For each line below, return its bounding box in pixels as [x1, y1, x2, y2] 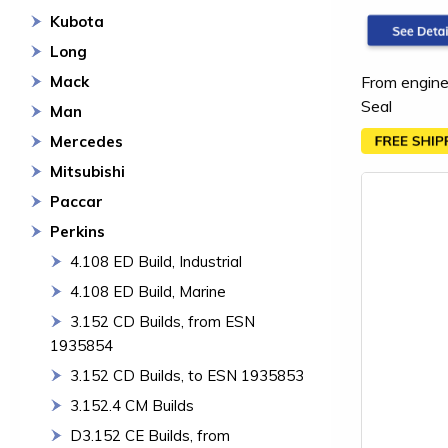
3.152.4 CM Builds [70, 396, 194, 415]
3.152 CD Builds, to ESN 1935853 [70, 366, 304, 385]
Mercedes [50, 132, 123, 151]
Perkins [50, 222, 105, 241]
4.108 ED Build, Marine [70, 282, 226, 301]
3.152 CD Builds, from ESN [70, 312, 255, 331]
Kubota [50, 12, 104, 31]
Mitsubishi [50, 162, 125, 181]
